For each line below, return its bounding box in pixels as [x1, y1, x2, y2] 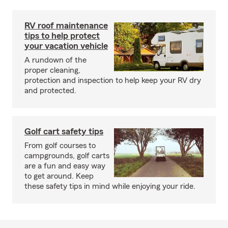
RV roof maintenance [24, 21, 108, 30]
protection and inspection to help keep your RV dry [24, 76, 201, 84]
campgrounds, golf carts [24, 152, 109, 160]
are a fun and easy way [24, 162, 105, 170]
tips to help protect [24, 31, 100, 40]
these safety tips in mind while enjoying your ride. [24, 182, 195, 190]
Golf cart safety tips [24, 127, 103, 136]
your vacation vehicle [24, 41, 108, 50]
